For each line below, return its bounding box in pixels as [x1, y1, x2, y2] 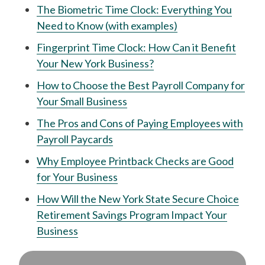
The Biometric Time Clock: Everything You [37, 3, 232, 16]
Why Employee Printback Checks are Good [37, 154, 234, 167]
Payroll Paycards [37, 132, 113, 146]
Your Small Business [37, 95, 127, 108]
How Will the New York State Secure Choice [37, 192, 239, 205]
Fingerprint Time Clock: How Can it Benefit [37, 41, 236, 54]
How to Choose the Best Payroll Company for [37, 79, 245, 92]
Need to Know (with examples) [37, 19, 177, 32]
